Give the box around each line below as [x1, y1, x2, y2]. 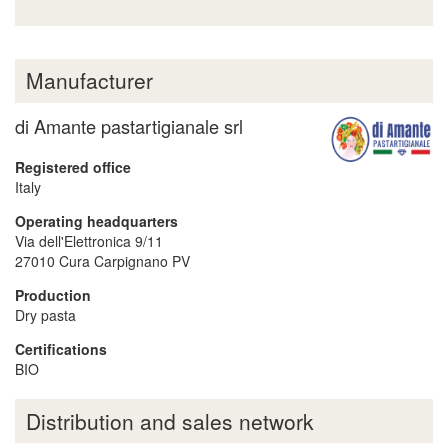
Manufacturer [25, 65, 153, 96]
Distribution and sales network [25, 405, 314, 436]
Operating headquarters [15, 211, 178, 232]
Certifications [15, 339, 107, 360]
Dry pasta [15, 305, 76, 326]
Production [15, 285, 91, 306]
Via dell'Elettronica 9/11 [15, 231, 163, 252]
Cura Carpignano [59, 251, 168, 272]
